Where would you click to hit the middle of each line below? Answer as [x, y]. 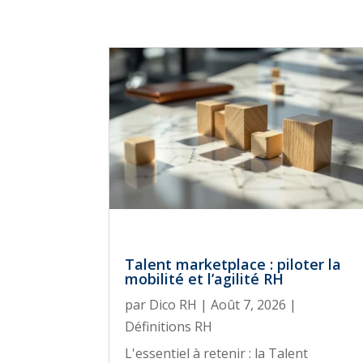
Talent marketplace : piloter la [233, 265]
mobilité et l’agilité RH [205, 279]
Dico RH [173, 305]
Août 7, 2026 [249, 305]
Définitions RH [169, 327]
